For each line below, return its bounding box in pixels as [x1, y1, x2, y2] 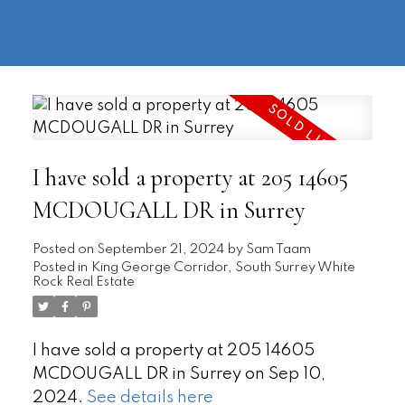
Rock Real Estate [32, 275, 135, 288]
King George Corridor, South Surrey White [90, 260, 355, 274]
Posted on [32, 242, 97, 256]
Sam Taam [245, 242, 311, 256]
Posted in [32, 260, 88, 274]
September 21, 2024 [96, 242, 224, 256]
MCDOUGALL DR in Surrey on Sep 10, [32, 365, 325, 382]
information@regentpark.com [32, 27, 200, 39]
